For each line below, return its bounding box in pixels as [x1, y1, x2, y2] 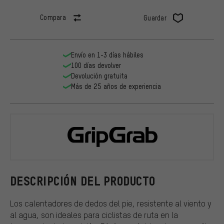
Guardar [143, 13, 167, 22]
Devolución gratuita [71, 71, 127, 80]
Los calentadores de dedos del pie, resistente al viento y [10, 197, 211, 208]
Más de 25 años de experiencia [71, 82, 161, 91]
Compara [39, 13, 66, 22]
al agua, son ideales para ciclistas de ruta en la [10, 209, 178, 220]
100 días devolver [71, 61, 121, 70]
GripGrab [156, 135, 205, 154]
